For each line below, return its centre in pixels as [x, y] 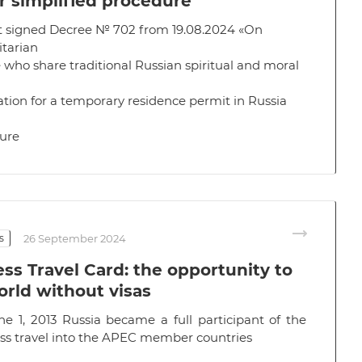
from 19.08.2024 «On [199, 29]
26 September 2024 [75, 238]
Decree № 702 [93, 29]
